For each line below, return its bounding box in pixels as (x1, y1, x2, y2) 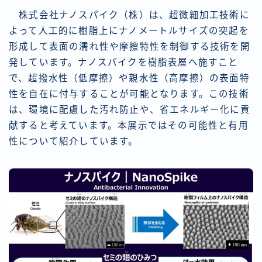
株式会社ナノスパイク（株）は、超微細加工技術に (9, 10, 250, 20)
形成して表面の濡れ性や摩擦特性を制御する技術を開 (9, 42, 250, 52)
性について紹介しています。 (9, 136, 139, 147)
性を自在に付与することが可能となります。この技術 (9, 89, 249, 99)
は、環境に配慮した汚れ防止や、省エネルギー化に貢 (9, 105, 250, 115)
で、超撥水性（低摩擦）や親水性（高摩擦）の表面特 (9, 73, 250, 84)
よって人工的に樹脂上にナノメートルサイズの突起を (9, 26, 249, 36)
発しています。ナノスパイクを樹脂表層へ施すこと (9, 57, 239, 68)
